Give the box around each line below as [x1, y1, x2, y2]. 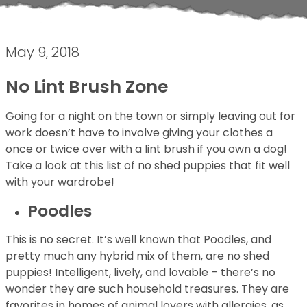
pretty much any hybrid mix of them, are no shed [5, 248, 269, 264]
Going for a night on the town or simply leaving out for [5, 108, 295, 124]
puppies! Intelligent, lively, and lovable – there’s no [5, 265, 275, 280]
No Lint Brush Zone [5, 75, 168, 99]
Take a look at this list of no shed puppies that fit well [5, 158, 290, 173]
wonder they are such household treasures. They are [5, 281, 289, 297]
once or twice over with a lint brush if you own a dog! [5, 141, 287, 157]
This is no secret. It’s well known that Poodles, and [5, 232, 271, 247]
